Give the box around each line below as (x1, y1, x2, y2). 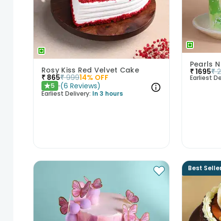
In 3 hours (92, 89, 123, 98)
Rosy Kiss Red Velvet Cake (41, 65, 139, 75)
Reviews (70, 81, 97, 91)
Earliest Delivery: (41, 89, 91, 98)
